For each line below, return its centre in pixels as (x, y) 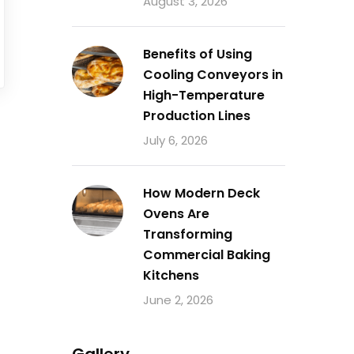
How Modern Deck (201, 193)
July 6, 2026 (175, 140)
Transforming (188, 234)
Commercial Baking (207, 255)
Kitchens (171, 275)
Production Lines (197, 116)
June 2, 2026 (178, 300)
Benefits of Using (198, 54)
